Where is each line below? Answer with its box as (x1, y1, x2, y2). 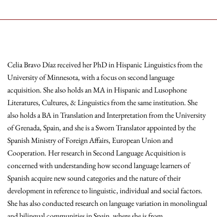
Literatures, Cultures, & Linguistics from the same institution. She (7, 97, 198, 108)
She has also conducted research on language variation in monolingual (7, 198, 207, 208)
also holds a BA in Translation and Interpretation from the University (7, 110, 206, 120)
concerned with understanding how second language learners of (7, 160, 190, 170)
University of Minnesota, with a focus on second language (7, 72, 174, 82)
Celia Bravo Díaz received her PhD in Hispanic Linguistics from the (7, 60, 202, 70)
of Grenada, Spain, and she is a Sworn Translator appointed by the (7, 123, 196, 133)
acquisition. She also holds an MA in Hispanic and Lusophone (7, 85, 187, 95)
